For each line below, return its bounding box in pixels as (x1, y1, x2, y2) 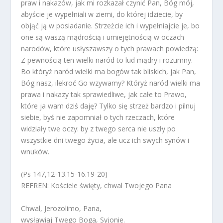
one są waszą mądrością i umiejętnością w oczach (21, 32, 185, 42)
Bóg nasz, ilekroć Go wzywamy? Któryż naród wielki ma (21, 78, 201, 88)
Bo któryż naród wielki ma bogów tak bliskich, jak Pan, (21, 67, 197, 76)
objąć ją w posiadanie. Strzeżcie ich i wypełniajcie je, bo (21, 21, 200, 30)
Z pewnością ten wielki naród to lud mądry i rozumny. (21, 55, 193, 65)
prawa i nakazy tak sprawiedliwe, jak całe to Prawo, (21, 90, 187, 99)
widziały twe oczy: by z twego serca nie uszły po (21, 124, 176, 133)
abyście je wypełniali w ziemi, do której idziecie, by (21, 9, 183, 19)
